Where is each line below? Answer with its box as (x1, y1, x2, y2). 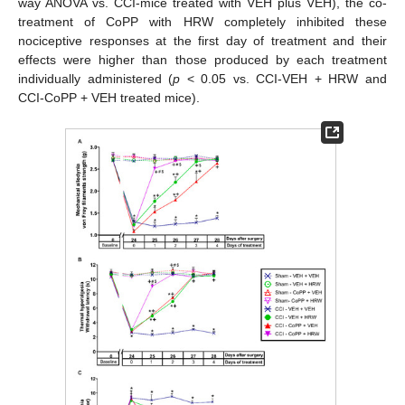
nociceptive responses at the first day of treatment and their (18, 33, 387, 49)
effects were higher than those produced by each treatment (18, 52, 387, 68)
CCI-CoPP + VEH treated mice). (18, 90, 200, 106)
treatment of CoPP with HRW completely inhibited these (18, 14, 387, 30)
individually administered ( (18, 71, 174, 87)
